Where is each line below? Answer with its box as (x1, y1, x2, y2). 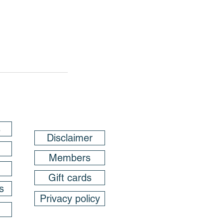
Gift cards (48, 172, 92, 184)
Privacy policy (39, 193, 100, 205)
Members (49, 152, 91, 164)
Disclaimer (47, 132, 93, 144)
